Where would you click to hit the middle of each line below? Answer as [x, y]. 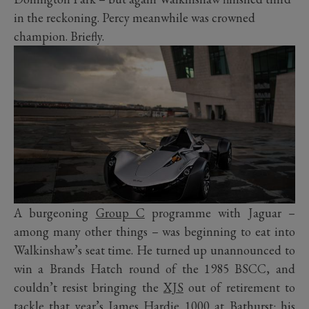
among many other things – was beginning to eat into [154, 232]
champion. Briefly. [59, 36]
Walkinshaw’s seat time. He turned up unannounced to [154, 250]
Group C [120, 213]
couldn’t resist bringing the [89, 288]
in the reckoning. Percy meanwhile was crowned [134, 17]
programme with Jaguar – [220, 213]
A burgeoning [55, 213]
